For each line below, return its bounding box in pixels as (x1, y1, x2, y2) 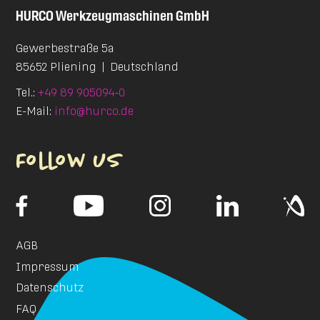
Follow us (16, 149, 124, 174)
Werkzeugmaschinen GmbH (56, 7, 210, 24)
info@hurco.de (54, 104, 134, 119)
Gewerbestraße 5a (16, 41, 114, 55)
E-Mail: (16, 104, 55, 119)
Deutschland (110, 59, 179, 74)
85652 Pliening (16, 59, 97, 74)
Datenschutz (16, 281, 84, 294)
